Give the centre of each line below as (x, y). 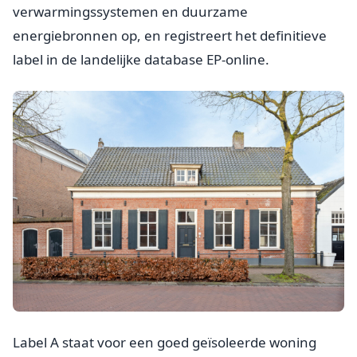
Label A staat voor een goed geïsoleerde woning (165, 342)
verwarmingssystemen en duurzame (130, 11)
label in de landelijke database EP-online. (141, 59)
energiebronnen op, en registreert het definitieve (170, 35)
